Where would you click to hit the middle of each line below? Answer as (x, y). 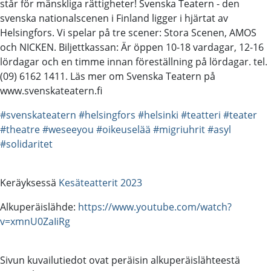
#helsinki (158, 115)
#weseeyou (68, 129)
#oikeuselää (123, 129)
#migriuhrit (179, 129)
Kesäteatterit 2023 (100, 182)
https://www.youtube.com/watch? (155, 207)
